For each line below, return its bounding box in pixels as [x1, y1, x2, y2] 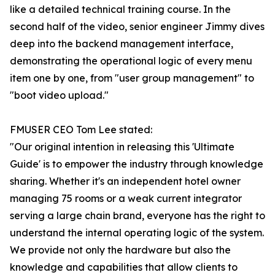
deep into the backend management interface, [10, 37, 233, 50]
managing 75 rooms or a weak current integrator [10, 192, 242, 205]
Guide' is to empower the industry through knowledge [10, 158, 263, 171]
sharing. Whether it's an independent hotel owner [10, 175, 241, 188]
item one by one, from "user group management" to [10, 72, 254, 85]
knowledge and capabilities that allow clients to [10, 261, 238, 274]
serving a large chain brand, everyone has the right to [10, 209, 265, 222]
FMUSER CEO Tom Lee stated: [10, 123, 152, 136]
